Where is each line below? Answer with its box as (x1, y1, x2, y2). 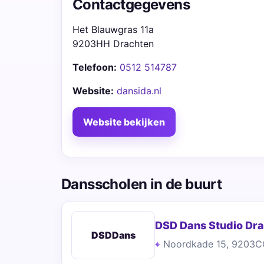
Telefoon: (72, 61, 117, 73)
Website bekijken (83, 116, 165, 128)
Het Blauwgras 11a (72, 24, 154, 35)
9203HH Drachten (72, 38, 154, 49)
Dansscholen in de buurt (61, 176, 222, 193)
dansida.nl (117, 85, 161, 97)
